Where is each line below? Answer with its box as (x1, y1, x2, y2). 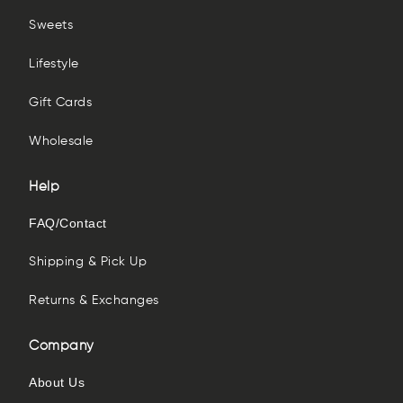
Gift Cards (29, 96, 92, 109)
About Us (29, 375, 85, 390)
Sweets (29, 19, 73, 31)
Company (29, 339, 94, 353)
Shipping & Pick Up (29, 255, 147, 268)
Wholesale (29, 135, 94, 148)
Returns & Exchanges (29, 294, 159, 307)
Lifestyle (29, 58, 79, 70)
